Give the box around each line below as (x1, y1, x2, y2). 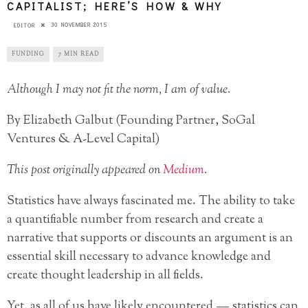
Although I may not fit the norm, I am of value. (7, 80, 230, 99)
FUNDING (12, 49, 45, 58)
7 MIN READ (58, 49, 99, 58)
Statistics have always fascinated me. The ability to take (7, 192, 295, 210)
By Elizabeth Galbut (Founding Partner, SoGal (7, 111, 255, 130)
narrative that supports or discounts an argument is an (7, 229, 293, 247)
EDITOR (14, 21, 35, 29)
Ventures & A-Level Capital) (7, 130, 159, 148)
